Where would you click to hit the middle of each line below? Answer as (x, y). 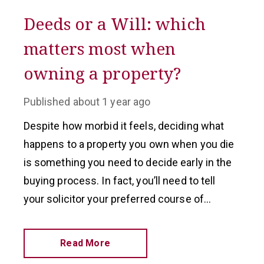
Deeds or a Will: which (114, 24)
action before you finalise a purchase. (112, 217)
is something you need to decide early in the (128, 162)
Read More (85, 243)
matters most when (99, 48)
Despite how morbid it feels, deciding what (124, 126)
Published (47, 102)
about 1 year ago (112, 102)
